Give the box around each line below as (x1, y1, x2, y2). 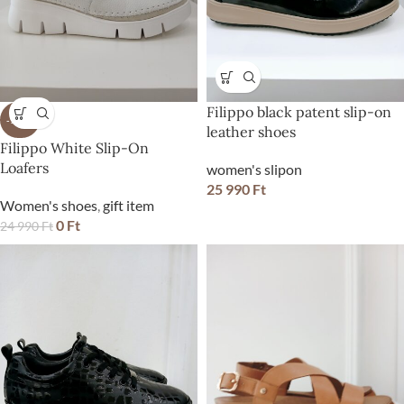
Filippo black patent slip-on (207, 103, 391, 122)
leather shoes (207, 123, 296, 142)
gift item (103, 197, 154, 215)
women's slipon (207, 161, 302, 179)
